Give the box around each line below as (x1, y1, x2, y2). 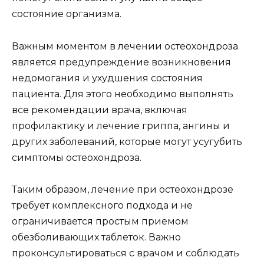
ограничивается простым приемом (12, 215, 189, 227)
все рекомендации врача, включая (12, 104, 187, 115)
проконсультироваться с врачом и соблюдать (12, 247, 239, 259)
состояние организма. (12, 8, 121, 20)
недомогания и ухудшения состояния (12, 72, 203, 84)
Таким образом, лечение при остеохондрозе (12, 183, 233, 195)
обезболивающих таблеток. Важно (12, 231, 181, 243)
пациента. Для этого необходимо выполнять (12, 88, 233, 100)
